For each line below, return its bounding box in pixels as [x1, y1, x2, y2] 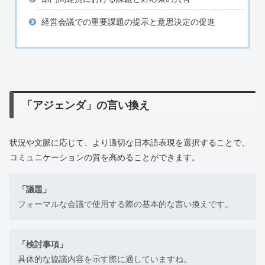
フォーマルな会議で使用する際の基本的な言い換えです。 [18, 199, 233, 209]
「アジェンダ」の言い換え [22, 99, 150, 112]
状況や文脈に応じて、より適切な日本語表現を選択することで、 [9, 138, 250, 148]
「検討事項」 [18, 240, 67, 250]
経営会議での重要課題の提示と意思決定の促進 [41, 17, 215, 27]
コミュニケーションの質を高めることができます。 [9, 153, 200, 163]
